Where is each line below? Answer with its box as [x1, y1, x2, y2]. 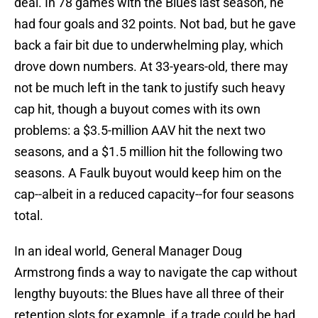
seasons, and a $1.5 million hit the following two [14, 144, 283, 160]
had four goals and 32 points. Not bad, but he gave [14, 16, 296, 32]
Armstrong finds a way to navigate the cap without [14, 265, 297, 280]
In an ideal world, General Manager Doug [14, 243, 242, 259]
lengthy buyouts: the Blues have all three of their [14, 286, 284, 302]
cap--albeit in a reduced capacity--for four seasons [14, 187, 294, 202]
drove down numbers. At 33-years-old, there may [14, 59, 288, 75]
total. [14, 208, 43, 224]
